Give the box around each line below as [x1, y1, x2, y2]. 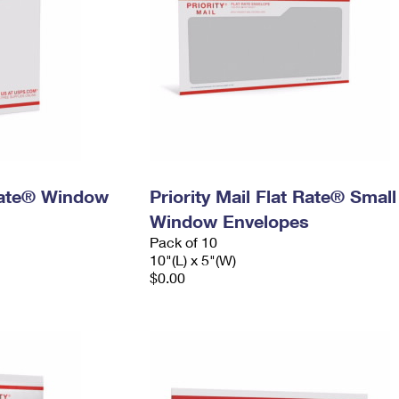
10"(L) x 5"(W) [149, 251, 236, 268]
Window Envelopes [149, 210, 309, 232]
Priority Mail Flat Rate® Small [149, 185, 396, 207]
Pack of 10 [149, 233, 217, 250]
